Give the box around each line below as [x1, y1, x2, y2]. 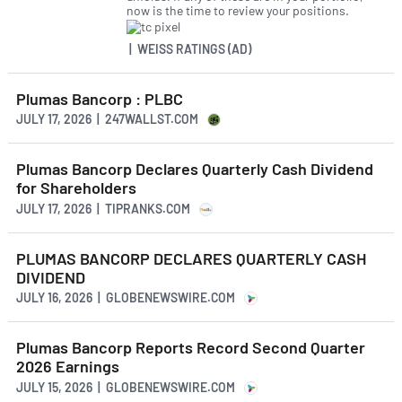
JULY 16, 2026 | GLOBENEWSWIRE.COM [16, 290, 235, 306]
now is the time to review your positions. [127, 3, 349, 19]
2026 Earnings [16, 356, 119, 377]
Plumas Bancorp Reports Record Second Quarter [16, 337, 365, 358]
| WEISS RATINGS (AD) [127, 40, 251, 57]
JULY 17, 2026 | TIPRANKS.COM [16, 200, 190, 216]
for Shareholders [16, 178, 136, 198]
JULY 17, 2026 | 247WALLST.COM [16, 111, 198, 127]
